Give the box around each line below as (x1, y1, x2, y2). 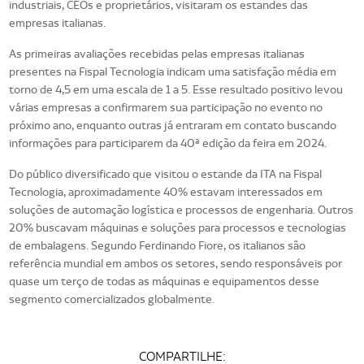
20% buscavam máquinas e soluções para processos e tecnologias (9, 220, 347, 235)
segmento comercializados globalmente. (9, 292, 215, 306)
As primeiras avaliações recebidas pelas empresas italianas (9, 46, 305, 61)
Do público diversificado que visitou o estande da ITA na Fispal (9, 167, 323, 181)
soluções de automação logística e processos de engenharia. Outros (9, 202, 354, 217)
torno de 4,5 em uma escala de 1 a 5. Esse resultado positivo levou (9, 82, 344, 97)
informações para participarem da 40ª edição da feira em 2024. (9, 136, 327, 150)
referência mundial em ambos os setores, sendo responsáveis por (9, 256, 343, 271)
